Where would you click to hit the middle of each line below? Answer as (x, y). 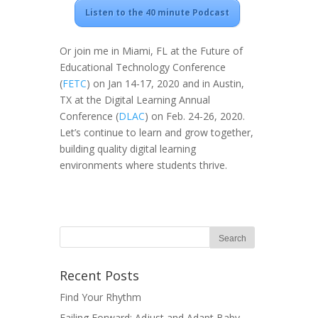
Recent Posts (99, 275)
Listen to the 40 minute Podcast (157, 12)
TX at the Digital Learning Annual (135, 99)
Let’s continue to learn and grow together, (157, 132)
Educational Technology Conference (143, 67)
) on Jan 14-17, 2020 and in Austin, (165, 83)
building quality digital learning (128, 148)
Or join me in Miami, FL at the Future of (151, 50)
